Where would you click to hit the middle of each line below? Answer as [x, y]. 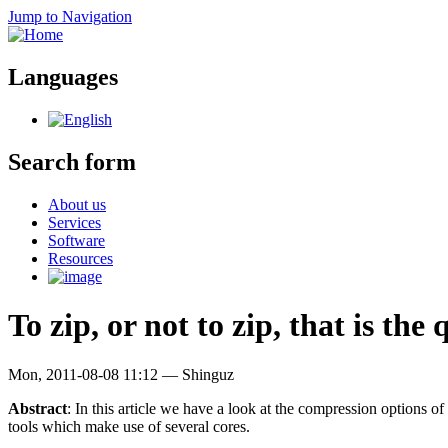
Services [74, 222]
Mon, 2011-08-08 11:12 [83, 374]
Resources [80, 258]
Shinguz [208, 374]
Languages [63, 76]
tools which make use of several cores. [129, 426]
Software [76, 240]
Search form [72, 161]
